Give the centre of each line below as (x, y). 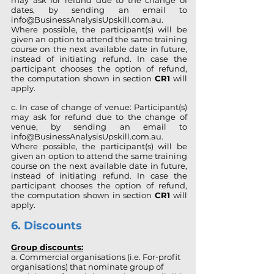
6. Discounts (46, 226)
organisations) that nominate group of (87, 267)
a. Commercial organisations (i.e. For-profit (96, 257)
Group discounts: (47, 247)
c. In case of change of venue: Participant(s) (99, 107)
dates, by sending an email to (99, 10)
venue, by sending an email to (99, 127)
